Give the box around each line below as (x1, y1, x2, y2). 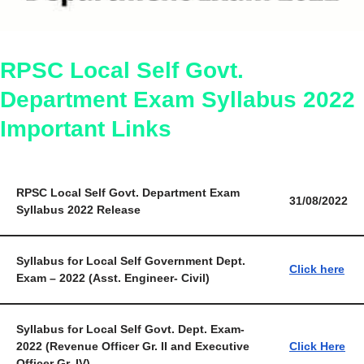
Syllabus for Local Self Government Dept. (16, 255, 245, 268)
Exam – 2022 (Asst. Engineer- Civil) (16, 272, 210, 285)
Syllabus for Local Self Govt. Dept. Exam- (16, 323, 245, 336)
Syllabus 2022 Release (16, 204, 141, 217)
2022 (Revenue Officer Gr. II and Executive (16, 340, 249, 353)
